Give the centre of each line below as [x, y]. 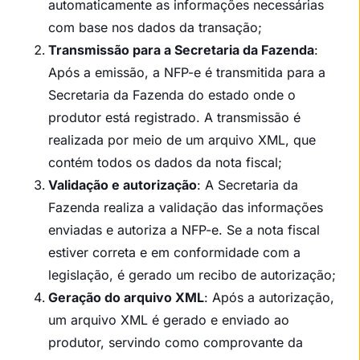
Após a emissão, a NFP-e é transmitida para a [187, 72]
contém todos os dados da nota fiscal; [165, 162]
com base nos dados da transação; [155, 27]
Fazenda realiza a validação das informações [186, 207]
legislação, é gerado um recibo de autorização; [192, 274]
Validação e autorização [123, 184]
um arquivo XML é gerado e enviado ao [169, 319]
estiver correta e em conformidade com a [174, 252]
